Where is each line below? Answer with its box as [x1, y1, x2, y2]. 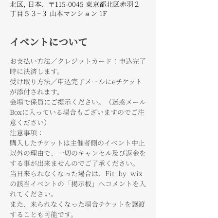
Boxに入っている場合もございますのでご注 [10, 107, 145, 117]
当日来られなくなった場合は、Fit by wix [10, 168, 143, 178]
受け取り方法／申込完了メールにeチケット [10, 76, 142, 86]
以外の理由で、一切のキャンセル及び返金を [10, 147, 146, 158]
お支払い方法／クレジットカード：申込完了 [10, 55, 146, 66]
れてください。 [10, 188, 57, 199]
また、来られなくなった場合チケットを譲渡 [10, 199, 145, 209]
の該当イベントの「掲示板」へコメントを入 [10, 178, 146, 188]
